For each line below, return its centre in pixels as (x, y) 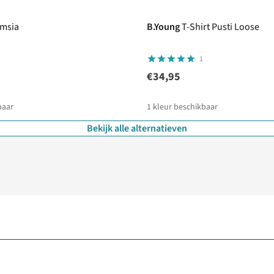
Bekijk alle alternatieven (137, 129)
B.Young (163, 27)
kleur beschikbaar (185, 107)
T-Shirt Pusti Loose (220, 27)
